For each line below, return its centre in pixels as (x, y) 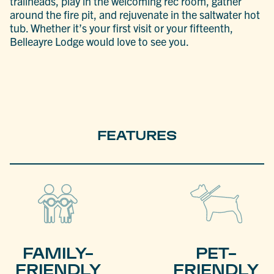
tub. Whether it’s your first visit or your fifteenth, (122, 28)
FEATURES (137, 136)
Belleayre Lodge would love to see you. (100, 42)
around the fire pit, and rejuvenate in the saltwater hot (135, 15)
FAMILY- (58, 253)
